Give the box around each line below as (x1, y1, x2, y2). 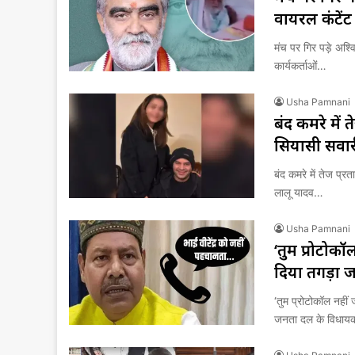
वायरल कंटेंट (274, 8, 352, 29)
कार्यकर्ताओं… (274, 59, 326, 72)
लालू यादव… (274, 185, 323, 199)
